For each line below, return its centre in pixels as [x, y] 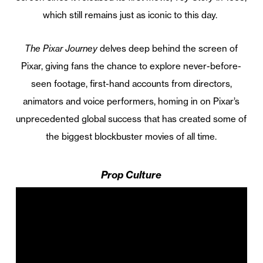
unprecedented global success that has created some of [131, 119]
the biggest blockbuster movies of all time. [131, 137]
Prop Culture [131, 175]
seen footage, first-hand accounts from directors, [131, 84]
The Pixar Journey [61, 49]
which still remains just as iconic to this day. [130, 15]
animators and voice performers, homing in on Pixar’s [131, 102]
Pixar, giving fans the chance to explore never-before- [131, 66]
